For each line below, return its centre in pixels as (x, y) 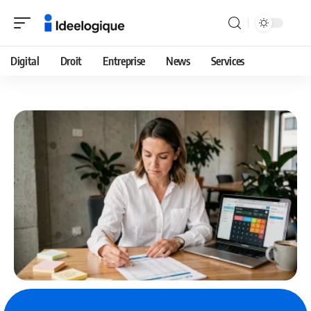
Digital (25, 61)
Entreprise (124, 61)
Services (228, 61)
